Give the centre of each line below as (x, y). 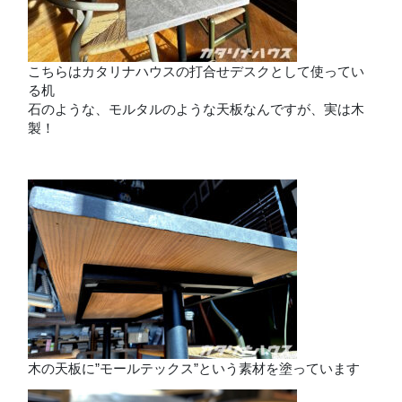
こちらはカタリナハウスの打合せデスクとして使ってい (197, 71)
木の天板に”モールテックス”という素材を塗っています (194, 368)
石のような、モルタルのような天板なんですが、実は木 (197, 109)
